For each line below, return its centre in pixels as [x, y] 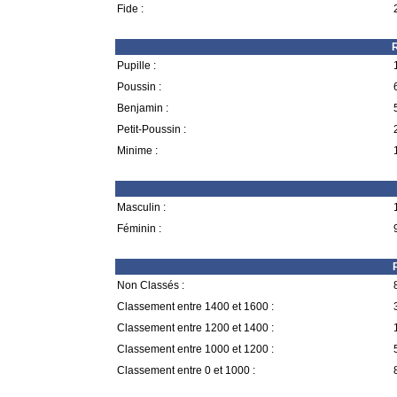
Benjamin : [143, 108]
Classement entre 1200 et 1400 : [195, 328]
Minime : [137, 151]
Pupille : [136, 66]
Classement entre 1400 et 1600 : [195, 307]
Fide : [130, 9]
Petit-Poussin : [152, 129]
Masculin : [141, 207]
